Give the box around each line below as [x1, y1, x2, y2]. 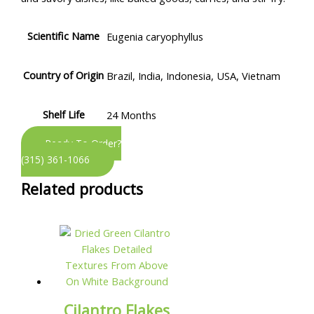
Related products [21, 178, 144, 199]
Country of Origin [23, 68, 104, 83]
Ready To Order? [46, 137, 122, 151]
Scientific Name [27, 29, 100, 43]
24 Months [107, 108, 157, 123]
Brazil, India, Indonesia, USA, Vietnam [107, 69, 281, 83]
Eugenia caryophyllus [107, 29, 204, 44]
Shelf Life [42, 107, 85, 122]
